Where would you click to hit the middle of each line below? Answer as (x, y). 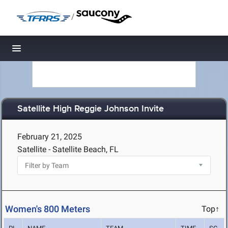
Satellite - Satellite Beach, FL (68, 149)
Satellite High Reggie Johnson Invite (91, 109)
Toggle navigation (51, 51)
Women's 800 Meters (48, 209)
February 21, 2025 (50, 137)
